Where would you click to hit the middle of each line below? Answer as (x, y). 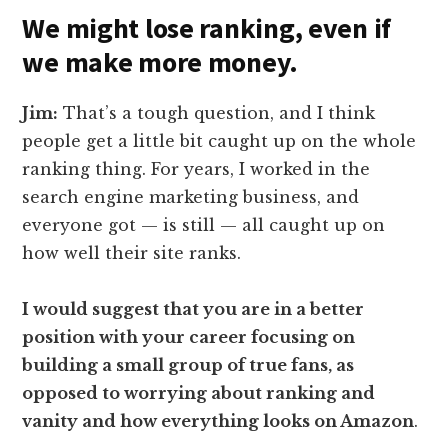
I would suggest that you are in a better (193, 309)
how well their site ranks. (132, 253)
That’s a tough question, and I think (217, 113)
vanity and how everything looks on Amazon (218, 421)
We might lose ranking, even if (206, 28)
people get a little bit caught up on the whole (219, 141)
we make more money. (160, 62)
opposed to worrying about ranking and (199, 393)
